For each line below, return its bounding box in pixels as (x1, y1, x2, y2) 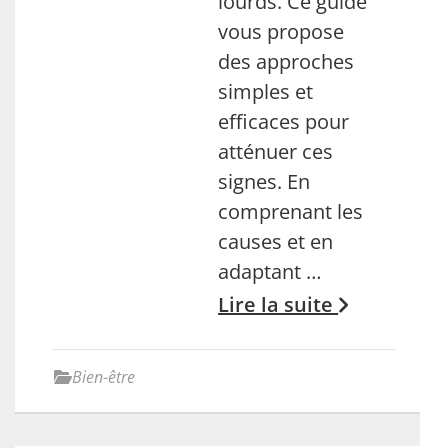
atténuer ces (218, 138, 334, 165)
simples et (218, 78, 314, 105)
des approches (218, 48, 355, 75)
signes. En (218, 168, 311, 195)
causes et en (218, 228, 334, 255)
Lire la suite (218, 291, 339, 318)
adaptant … (218, 258, 323, 285)
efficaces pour (218, 108, 350, 135)
